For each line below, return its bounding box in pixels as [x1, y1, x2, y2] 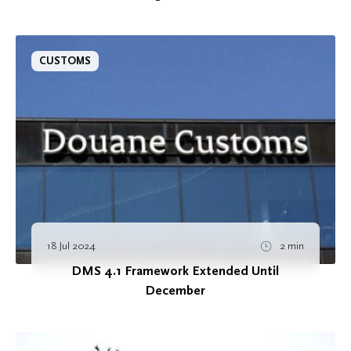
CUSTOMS [39, 55, 91, 68]
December [146, 282, 205, 299]
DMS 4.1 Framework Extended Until [72, 262, 279, 279]
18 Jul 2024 [47, 239, 96, 251]
